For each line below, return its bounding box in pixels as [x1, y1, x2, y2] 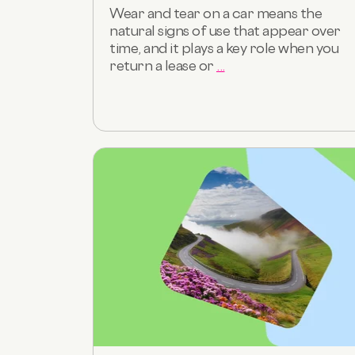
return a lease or [109, 56, 216, 74]
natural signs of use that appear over [109, 21, 341, 39]
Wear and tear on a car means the [109, 4, 322, 21]
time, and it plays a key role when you [109, 39, 338, 56]
